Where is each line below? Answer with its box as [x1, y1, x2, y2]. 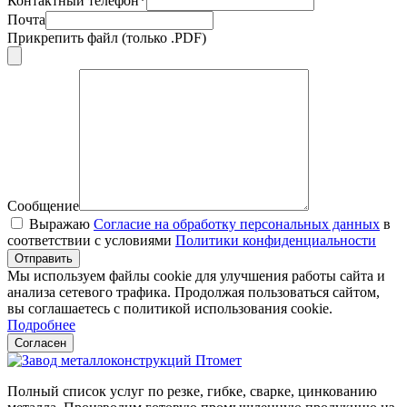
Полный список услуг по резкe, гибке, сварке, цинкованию [7, 382, 377, 399]
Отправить [15, 251, 73, 265]
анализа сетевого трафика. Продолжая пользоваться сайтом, [7, 283, 380, 300]
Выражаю [29, 215, 94, 232]
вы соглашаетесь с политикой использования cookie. [7, 300, 333, 316]
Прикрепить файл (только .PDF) [7, 29, 206, 45]
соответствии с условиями [7, 232, 175, 248]
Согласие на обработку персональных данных [94, 215, 380, 232]
